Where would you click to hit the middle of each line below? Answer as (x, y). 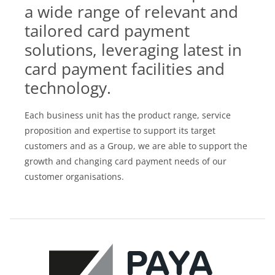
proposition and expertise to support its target (120, 130)
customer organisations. (74, 176)
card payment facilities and (125, 68)
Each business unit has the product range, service (128, 115)
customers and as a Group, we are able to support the (136, 145)
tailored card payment (107, 30)
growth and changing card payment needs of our (126, 161)
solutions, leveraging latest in (133, 49)
